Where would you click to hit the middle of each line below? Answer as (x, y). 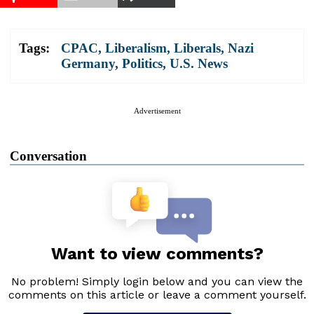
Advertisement (157, 110)
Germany (88, 63)
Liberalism (136, 48)
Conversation (48, 156)
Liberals (197, 48)
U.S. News (199, 63)
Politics (142, 63)
